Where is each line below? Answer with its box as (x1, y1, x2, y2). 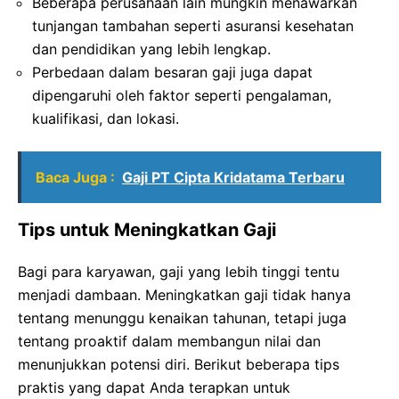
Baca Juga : (36, 167, 115, 186)
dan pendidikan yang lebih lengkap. (32, 39, 271, 58)
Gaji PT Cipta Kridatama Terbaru (122, 167, 345, 186)
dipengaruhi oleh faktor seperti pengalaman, (32, 85, 331, 104)
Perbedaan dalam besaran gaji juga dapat (32, 62, 313, 81)
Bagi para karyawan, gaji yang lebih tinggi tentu (18, 262, 339, 281)
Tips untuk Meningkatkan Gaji (18, 218, 276, 240)
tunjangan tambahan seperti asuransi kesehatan (32, 16, 354, 35)
